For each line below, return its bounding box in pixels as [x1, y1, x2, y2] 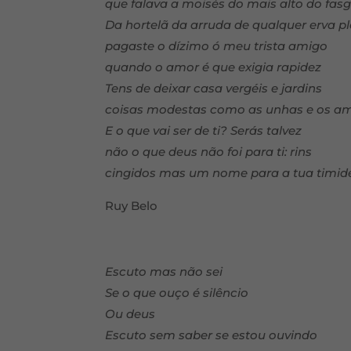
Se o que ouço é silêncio [105, 285, 249, 300]
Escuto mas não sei [105, 264, 223, 279]
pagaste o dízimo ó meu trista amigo [105, 38, 328, 53]
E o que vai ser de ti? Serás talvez [105, 123, 302, 138]
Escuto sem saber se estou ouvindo [105, 327, 318, 342]
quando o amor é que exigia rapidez [105, 60, 322, 74]
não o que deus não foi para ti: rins [105, 144, 313, 159]
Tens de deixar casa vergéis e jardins [105, 81, 323, 96]
